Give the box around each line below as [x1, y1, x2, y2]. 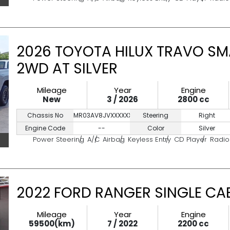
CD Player [174, 135, 207, 144]
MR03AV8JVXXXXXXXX [73, 111, 139, 120]
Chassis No [27, 111, 63, 120]
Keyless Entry [128, 135, 171, 144]
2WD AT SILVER [16, 59, 118, 79]
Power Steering [33, 135, 84, 144]
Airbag [103, 135, 125, 144]
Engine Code [25, 124, 65, 132]
